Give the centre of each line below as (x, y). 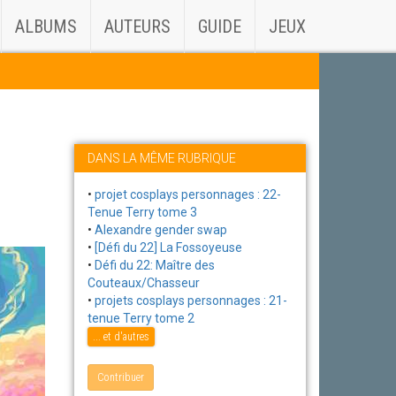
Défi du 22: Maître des (154, 265)
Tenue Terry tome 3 (142, 212)
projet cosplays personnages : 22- (187, 194)
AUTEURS (137, 27)
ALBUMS (46, 27)
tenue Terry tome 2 (141, 318)
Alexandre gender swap (160, 230)
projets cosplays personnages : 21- (190, 301)
